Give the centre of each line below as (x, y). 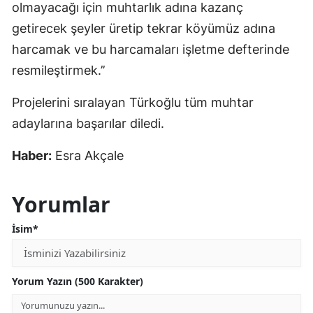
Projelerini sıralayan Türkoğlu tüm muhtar (133, 102)
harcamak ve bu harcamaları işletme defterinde (151, 49)
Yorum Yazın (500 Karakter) (78, 281)
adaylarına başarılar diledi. (88, 123)
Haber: (32, 155)
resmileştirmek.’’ (58, 70)
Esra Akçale (88, 155)
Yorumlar (61, 204)
